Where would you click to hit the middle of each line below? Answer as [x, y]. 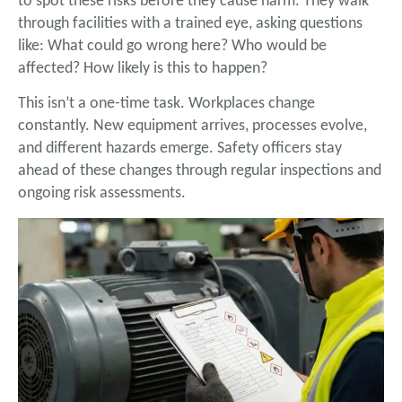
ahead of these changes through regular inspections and [200, 171]
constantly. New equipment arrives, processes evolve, [192, 127]
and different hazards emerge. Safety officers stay [180, 149]
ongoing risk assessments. [102, 194]
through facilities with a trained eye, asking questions [190, 23]
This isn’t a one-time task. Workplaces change [166, 104]
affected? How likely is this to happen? [143, 68]
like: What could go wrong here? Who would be [172, 46]
